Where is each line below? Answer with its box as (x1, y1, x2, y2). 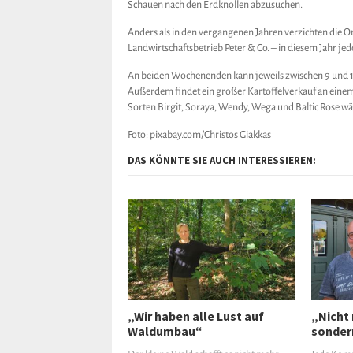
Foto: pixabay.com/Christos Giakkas (128, 129, 271, 140)
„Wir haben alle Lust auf (128, 307, 264, 324)
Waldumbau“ (128, 322, 203, 339)
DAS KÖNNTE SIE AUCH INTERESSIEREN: (128, 154, 316, 167)
